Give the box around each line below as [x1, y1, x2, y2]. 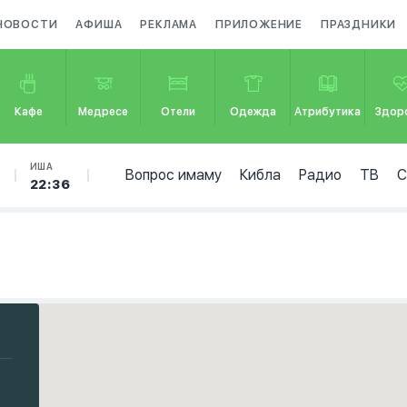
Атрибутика [294, 105, 362, 118]
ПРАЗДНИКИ [321, 18, 397, 31]
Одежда [230, 105, 277, 118]
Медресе [78, 105, 129, 118]
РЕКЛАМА [140, 18, 198, 31]
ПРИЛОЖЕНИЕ [215, 18, 303, 31]
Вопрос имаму [124, 166, 222, 184]
